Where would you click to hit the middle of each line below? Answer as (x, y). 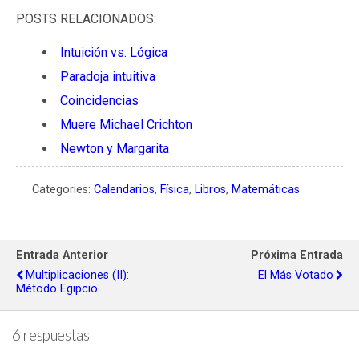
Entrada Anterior (62, 256)
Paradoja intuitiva (107, 77)
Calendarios (124, 190)
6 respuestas (51, 335)
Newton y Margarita (114, 149)
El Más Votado (296, 276)
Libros (210, 190)
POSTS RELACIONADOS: (86, 19)
